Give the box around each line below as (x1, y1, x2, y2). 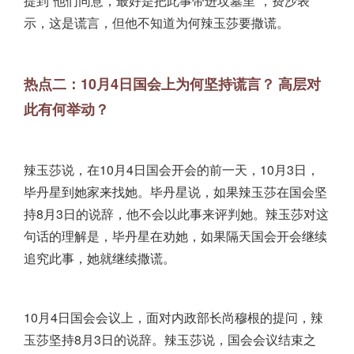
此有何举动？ (24, 99, 109, 120)
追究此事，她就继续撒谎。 (24, 249, 175, 268)
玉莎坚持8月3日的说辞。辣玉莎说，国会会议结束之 (24, 330, 316, 349)
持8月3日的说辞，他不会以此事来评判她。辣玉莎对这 (24, 205, 329, 224)
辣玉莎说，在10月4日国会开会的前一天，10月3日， (24, 160, 319, 179)
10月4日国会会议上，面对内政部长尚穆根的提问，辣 (24, 308, 323, 327)
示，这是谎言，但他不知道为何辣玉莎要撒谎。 (24, 13, 289, 32)
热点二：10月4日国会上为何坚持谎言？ (24, 73, 275, 95)
